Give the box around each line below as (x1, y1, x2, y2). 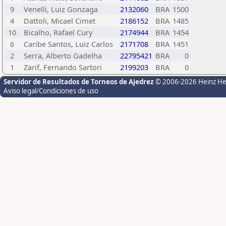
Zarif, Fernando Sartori (24, 62, 102, 72)
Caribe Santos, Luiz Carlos (24, 39, 113, 49)
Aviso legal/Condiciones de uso (4, 86, 98, 95)
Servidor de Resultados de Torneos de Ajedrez (4, 77, 155, 86)
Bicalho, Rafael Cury (24, 27, 92, 37)
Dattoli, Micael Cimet (24, 16, 95, 26)
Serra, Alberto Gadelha (24, 50, 102, 61)
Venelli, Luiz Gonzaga (24, 4, 98, 14)
